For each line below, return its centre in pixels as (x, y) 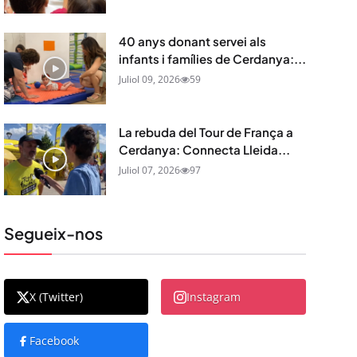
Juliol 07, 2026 (149, 170)
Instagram (214, 297)
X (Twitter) (56, 297)
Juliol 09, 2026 (149, 79)
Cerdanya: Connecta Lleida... (204, 149)
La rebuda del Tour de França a (206, 132)
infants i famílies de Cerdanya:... (212, 59)
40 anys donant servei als (192, 41)
